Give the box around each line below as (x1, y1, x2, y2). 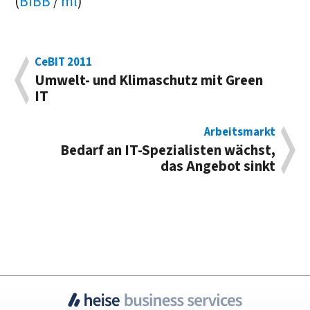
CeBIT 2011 (35, 53, 93, 71)
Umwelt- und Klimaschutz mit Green (35, 70, 264, 91)
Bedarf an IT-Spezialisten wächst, (60, 140, 275, 161)
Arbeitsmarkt (203, 124, 275, 141)
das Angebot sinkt (160, 156, 275, 177)
